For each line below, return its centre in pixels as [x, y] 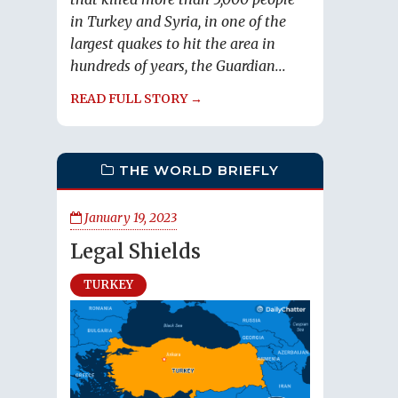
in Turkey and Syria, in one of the [178, 22]
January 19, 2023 [129, 218]
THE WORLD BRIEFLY [199, 170]
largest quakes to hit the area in [173, 44]
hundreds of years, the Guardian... [178, 66]
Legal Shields [135, 251]
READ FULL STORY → [136, 99]
